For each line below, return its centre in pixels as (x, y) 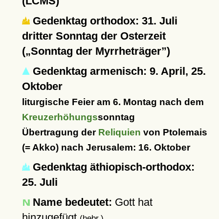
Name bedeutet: (72, 202)
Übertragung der (60, 132)
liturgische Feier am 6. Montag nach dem (113, 102)
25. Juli (40, 182)
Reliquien (119, 132)
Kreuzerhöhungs (60, 117)
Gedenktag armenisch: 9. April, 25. (118, 71)
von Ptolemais (174, 132)
